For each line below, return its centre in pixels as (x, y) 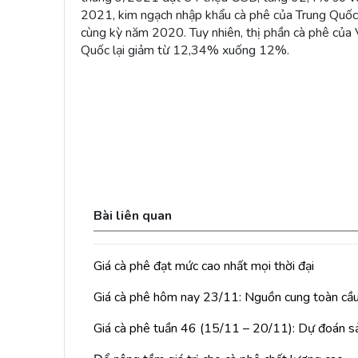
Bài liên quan (133, 215)
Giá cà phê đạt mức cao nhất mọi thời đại (204, 266)
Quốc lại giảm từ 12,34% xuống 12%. (185, 50)
